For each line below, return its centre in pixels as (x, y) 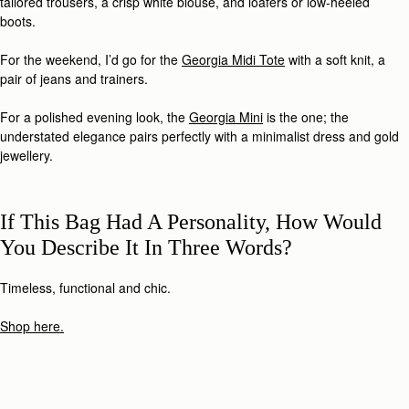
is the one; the (306, 117)
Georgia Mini (226, 117)
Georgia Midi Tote (233, 60)
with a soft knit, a (335, 60)
